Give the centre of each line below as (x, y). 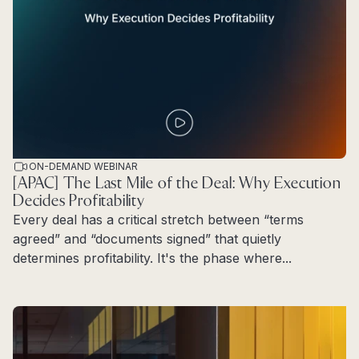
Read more (47, 277)
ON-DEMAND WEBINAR (83, 166)
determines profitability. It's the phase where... (152, 258)
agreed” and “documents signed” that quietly (147, 238)
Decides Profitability (79, 201)
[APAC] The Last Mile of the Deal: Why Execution (177, 183)
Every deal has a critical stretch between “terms (158, 219)
